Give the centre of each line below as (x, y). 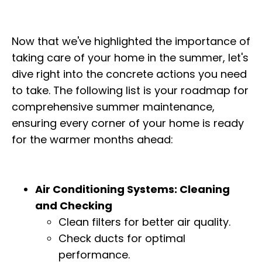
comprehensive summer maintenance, (113, 107)
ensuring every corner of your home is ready (128, 123)
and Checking (74, 206)
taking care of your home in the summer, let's (130, 58)
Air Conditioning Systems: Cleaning (132, 189)
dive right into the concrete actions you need (129, 74)
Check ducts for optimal (122, 239)
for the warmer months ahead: (92, 140)
